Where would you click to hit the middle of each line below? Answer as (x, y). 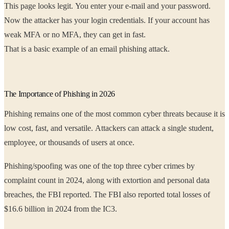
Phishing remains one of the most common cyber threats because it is (114, 113)
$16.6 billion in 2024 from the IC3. (61, 209)
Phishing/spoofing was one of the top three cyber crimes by (99, 166)
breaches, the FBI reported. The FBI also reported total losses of (56, 194)
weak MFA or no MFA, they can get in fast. (116, 34)
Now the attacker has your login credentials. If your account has (19, 20)
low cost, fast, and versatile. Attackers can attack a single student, (20, 128)
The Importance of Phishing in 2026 (60, 94)
